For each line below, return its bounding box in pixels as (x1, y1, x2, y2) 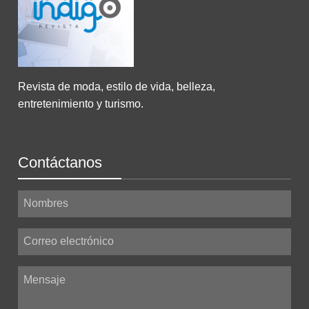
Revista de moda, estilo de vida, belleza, (18, 80, 215, 92)
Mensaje (18, 268, 55, 280)
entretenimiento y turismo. (18, 97, 143, 110)
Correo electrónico (18, 230, 99, 242)
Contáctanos (18, 153, 102, 171)
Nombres (18, 192, 58, 204)
